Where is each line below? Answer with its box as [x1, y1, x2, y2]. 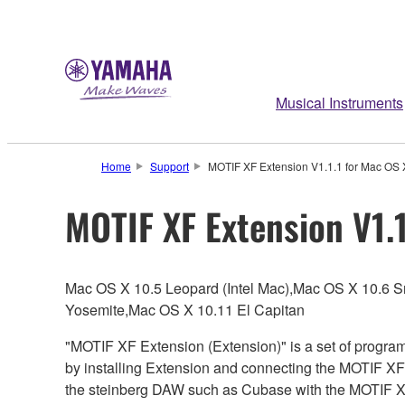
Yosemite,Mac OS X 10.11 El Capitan [65, 298, 305, 320]
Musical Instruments [276, 92, 403, 113]
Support [149, 158, 189, 174]
